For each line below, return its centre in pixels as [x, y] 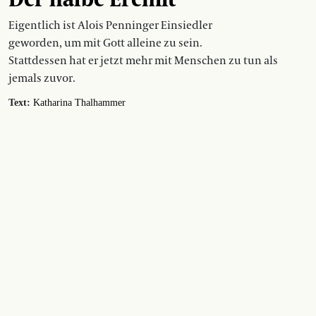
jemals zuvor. [42, 78]
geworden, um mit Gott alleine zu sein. [105, 43]
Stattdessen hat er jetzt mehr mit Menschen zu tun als [143, 60]
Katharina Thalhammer [79, 102]
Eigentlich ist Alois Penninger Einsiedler [110, 25]
